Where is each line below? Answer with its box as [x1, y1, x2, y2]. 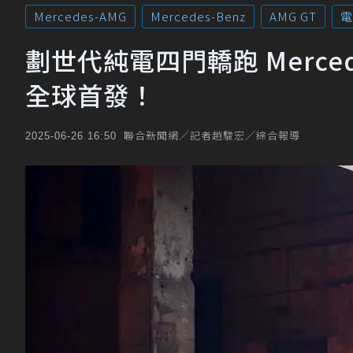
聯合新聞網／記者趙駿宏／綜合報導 [124, 128, 300, 143]
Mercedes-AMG [34, 8, 127, 24]
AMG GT [269, 8, 317, 24]
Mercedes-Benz [150, 8, 246, 24]
